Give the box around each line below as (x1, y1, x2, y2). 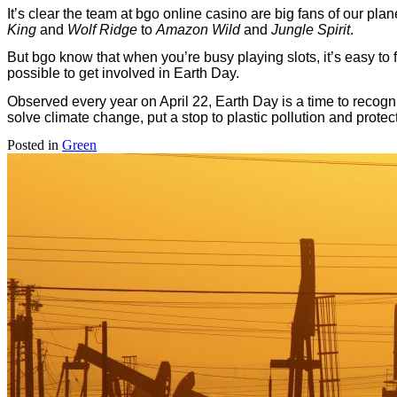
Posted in (7, 136, 62, 152)
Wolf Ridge (67, 21, 137, 37)
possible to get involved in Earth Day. (7, 66, 239, 82)
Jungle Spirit (271, 21, 350, 37)
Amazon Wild (156, 21, 240, 37)
